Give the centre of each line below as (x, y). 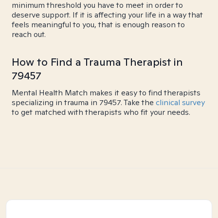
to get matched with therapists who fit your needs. (101, 112)
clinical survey (180, 102)
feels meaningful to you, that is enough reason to (98, 25)
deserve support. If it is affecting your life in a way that (107, 15)
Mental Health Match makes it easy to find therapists (106, 93)
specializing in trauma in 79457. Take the (84, 102)
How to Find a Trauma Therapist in (97, 62)
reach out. (29, 34)
